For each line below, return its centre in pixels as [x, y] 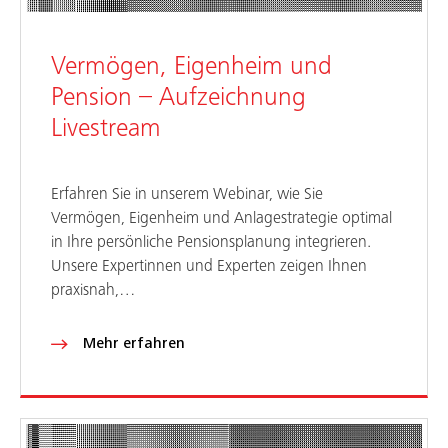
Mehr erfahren [134, 343]
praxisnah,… [93, 290]
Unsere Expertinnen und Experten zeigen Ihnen [209, 266]
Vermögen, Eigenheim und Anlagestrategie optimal [221, 218]
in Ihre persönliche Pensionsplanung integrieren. [211, 242]
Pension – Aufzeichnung [178, 98]
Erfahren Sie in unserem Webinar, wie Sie [187, 194]
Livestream [106, 129]
